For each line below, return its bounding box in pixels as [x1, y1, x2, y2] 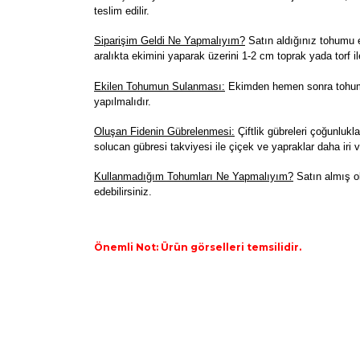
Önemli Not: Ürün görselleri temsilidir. [94, 240, 301, 253]
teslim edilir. [94, 4, 149, 17]
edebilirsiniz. [94, 185, 152, 198]
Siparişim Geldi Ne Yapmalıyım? [94, 34, 245, 47]
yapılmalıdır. [94, 95, 154, 108]
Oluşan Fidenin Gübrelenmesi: [94, 125, 235, 137]
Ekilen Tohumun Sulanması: [94, 80, 225, 92]
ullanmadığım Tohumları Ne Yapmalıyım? [101, 170, 293, 182]
